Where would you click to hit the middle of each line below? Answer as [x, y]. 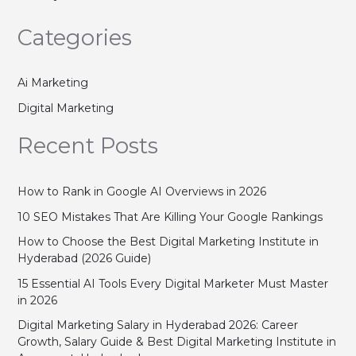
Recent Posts [87, 146]
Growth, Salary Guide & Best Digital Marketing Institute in [176, 342]
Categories [74, 38]
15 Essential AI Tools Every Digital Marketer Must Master [172, 283]
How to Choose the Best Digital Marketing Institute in [168, 242]
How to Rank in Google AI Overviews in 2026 [141, 192]
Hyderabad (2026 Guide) [84, 259]
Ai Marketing [52, 83]
